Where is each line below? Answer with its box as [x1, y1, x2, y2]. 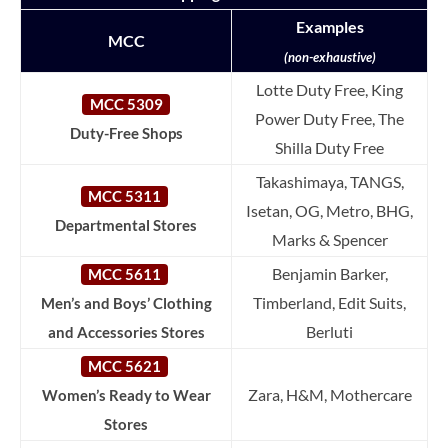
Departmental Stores [55, 216, 197, 234]
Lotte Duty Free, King [256, 79, 403, 99]
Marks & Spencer [271, 229, 388, 249]
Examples [295, 16, 364, 36]
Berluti [306, 321, 353, 341]
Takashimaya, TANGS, [255, 171, 404, 191]
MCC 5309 [89, 95, 163, 113]
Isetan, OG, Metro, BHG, [246, 200, 413, 220]
